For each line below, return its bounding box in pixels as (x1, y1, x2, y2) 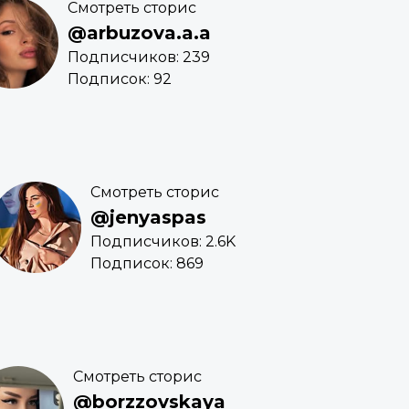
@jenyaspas (90, 206, 206, 229)
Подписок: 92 (68, 70, 172, 89)
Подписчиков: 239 (68, 48, 210, 67)
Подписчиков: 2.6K (90, 233, 236, 251)
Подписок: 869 (90, 255, 204, 273)
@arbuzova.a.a (68, 22, 211, 45)
